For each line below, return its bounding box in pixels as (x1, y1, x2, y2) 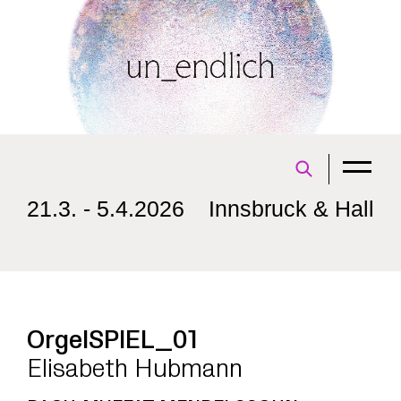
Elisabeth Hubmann (27, 354, 243, 384)
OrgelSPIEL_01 (27, 326, 208, 355)
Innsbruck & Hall (209, 196, 374, 221)
